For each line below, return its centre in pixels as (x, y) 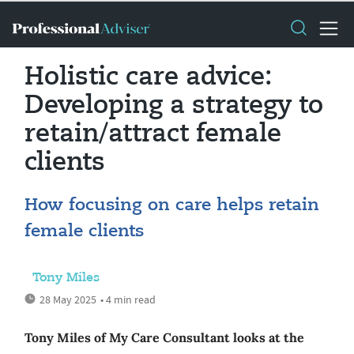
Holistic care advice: (148, 77)
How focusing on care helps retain (172, 205)
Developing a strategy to (174, 106)
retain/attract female (153, 134)
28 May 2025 (68, 299)
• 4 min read (128, 299)
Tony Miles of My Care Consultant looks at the (164, 337)
